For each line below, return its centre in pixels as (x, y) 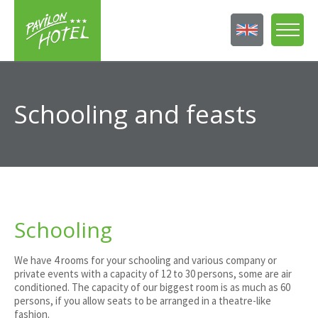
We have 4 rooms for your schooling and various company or (146, 260)
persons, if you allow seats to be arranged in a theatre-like (143, 301)
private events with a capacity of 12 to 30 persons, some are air (153, 274)
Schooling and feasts (136, 114)
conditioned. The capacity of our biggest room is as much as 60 (152, 287)
